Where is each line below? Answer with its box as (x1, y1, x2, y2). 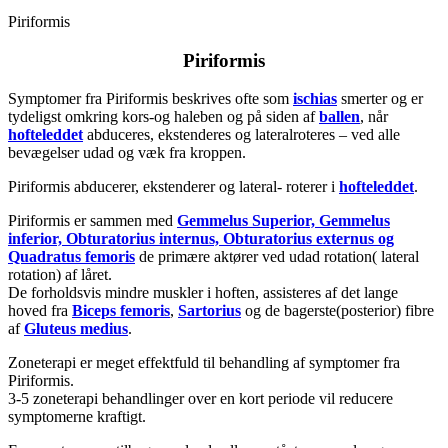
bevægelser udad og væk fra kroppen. (8, 144, 246, 162)
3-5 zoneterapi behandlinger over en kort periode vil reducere (8, 390, 393, 408)
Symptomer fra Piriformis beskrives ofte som (8, 90, 293, 108)
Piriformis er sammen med (8, 212, 177, 230)
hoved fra (8, 302, 72, 320)
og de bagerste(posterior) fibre (241, 302, 434, 320)
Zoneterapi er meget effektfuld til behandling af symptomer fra (8, 354, 400, 372)
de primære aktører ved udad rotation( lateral (135, 248, 419, 266)
